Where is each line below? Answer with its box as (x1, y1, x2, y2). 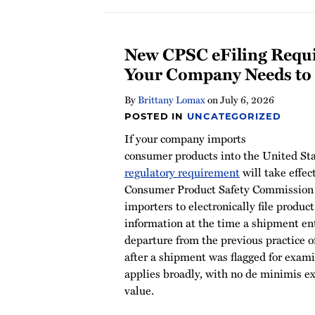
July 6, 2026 (220, 92, 274, 107)
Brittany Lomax (138, 92, 205, 107)
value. (124, 282, 154, 299)
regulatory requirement (124, 164, 240, 181)
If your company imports (124, 130, 246, 147)
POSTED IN (124, 110, 188, 122)
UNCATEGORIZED (187, 110, 281, 122)
